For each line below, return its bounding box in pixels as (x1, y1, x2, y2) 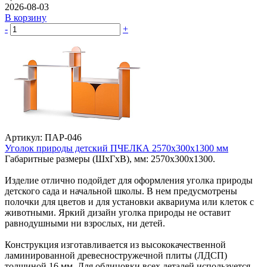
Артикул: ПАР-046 (5, 132, 82, 142)
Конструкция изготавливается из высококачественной (5, 239, 226, 250)
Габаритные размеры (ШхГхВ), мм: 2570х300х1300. (5, 153, 215, 164)
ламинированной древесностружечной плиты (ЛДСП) (5, 250, 227, 260)
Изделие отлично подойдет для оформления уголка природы (5, 175, 253, 185)
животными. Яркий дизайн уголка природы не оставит (5, 207, 231, 218)
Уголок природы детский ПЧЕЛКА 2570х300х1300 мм (5, 142, 228, 153)
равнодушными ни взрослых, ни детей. (5, 218, 167, 228)
